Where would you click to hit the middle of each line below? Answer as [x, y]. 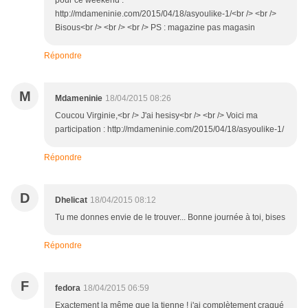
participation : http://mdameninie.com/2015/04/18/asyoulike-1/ [169, 129]
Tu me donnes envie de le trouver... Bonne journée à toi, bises [170, 217]
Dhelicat [71, 200]
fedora [68, 288]
